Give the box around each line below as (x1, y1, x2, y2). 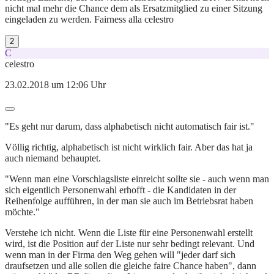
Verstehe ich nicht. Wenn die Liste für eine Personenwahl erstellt (5, 227, 253, 238)
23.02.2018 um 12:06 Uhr (5, 79, 106, 90)
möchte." (5, 206, 40, 217)
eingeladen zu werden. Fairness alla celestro (5, 13, 174, 24)
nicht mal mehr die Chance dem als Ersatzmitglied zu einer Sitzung (5, 2, 262, 13)
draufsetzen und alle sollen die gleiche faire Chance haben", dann (5, 260, 256, 271)
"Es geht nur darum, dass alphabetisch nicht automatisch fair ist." (5, 120, 254, 131)
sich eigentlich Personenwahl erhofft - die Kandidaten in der (5, 184, 236, 195)
